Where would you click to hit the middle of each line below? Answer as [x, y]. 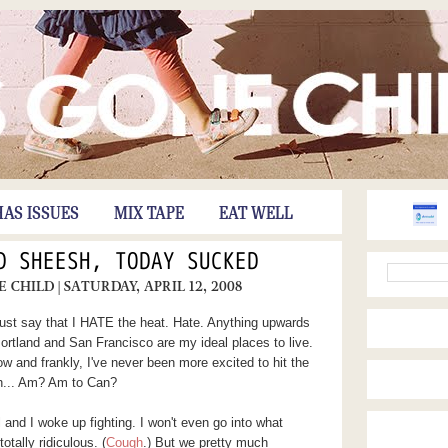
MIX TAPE [148, 214]
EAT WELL [255, 214]
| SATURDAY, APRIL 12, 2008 [149, 286]
